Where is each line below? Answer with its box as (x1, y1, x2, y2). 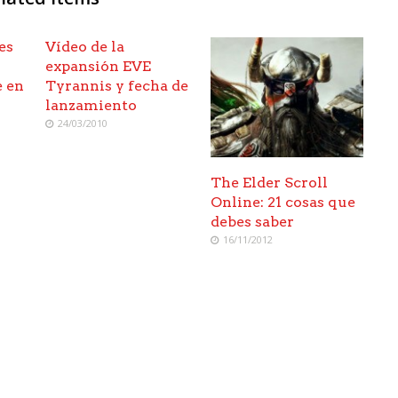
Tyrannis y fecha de (45, 77, 189, 94)
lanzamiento (45, 97, 138, 114)
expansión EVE (45, 58, 152, 75)
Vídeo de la (45, 38, 125, 55)
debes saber (211, 212, 295, 230)
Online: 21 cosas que (211, 193, 356, 211)
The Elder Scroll (211, 173, 329, 191)
